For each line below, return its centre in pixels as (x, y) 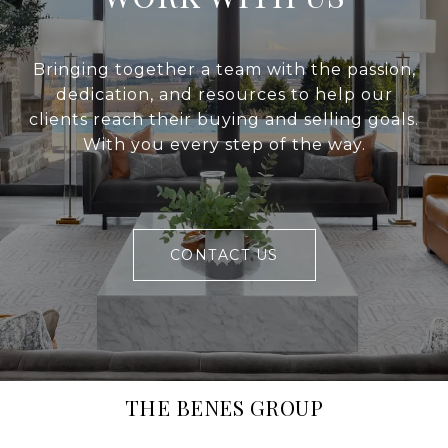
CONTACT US (224, 255)
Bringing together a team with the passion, (224, 70)
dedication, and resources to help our (224, 95)
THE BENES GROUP (224, 407)
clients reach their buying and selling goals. (224, 120)
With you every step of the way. (224, 145)
